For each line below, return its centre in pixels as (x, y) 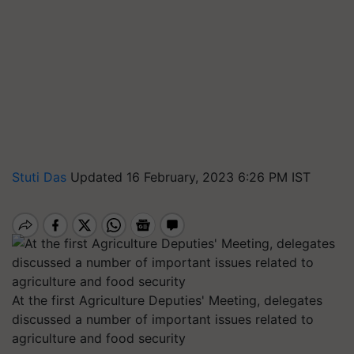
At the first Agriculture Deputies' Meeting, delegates (167, 300)
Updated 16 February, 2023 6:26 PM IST (190, 177)
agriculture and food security (99, 338)
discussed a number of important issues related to (163, 319)
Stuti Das (41, 177)
